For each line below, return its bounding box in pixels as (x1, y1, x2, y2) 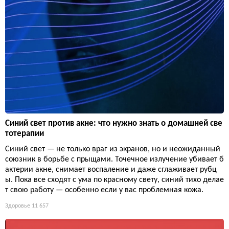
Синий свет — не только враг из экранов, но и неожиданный (5, 145, 220, 154)
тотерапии (5, 129, 44, 139)
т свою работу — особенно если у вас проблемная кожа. (5, 186, 203, 195)
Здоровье (5, 203, 30, 210)
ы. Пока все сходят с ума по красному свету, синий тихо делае (5, 176, 224, 185)
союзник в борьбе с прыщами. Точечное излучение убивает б (5, 155, 224, 164)
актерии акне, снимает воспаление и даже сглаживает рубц (5, 166, 217, 174)
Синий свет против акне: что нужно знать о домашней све (5, 119, 222, 128)
